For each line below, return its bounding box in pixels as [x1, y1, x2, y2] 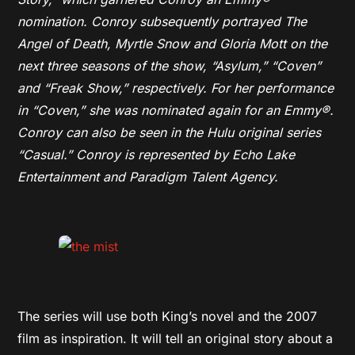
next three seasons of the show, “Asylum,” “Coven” [17, 58, 322, 74]
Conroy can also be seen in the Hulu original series [17, 124, 322, 140]
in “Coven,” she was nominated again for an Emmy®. [17, 102, 334, 118]
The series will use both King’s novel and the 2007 [17, 308, 318, 324]
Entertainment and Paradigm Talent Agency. [17, 169, 279, 185]
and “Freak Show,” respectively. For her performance [17, 80, 334, 96]
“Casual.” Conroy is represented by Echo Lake [17, 147, 296, 162]
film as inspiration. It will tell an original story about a [17, 330, 334, 346]
